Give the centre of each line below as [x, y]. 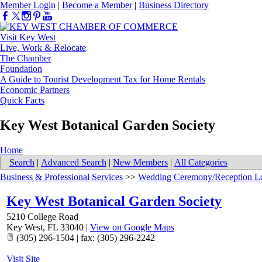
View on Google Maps [132, 227]
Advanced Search [74, 163]
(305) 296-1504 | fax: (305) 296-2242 [85, 238]
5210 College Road [42, 217]
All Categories [201, 163]
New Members [140, 163]
